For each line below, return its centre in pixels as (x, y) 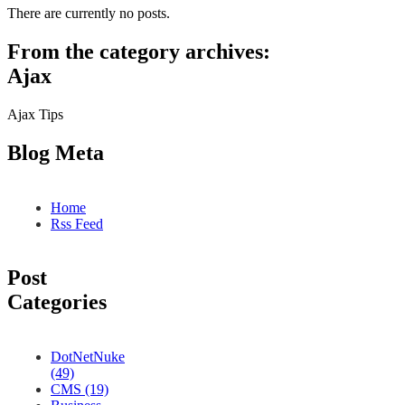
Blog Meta (56, 152)
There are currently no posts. (89, 13)
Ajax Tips (35, 114)
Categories (57, 302)
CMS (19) (80, 390)
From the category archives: (139, 51)
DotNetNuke (88, 357)
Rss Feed (77, 223)
